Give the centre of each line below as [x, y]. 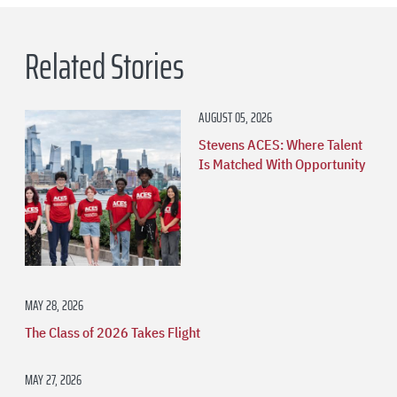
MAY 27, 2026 [53, 379]
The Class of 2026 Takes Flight [113, 332]
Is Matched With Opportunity [282, 163]
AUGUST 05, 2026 [235, 117]
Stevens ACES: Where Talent [280, 144]
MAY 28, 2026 [54, 305]
